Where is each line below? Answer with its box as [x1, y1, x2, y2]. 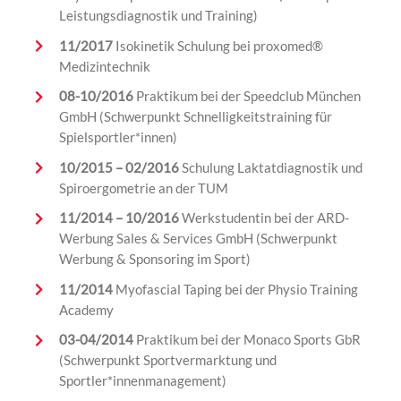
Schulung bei [174, 37, 253, 54]
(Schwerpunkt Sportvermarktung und [58, 352, 277, 369]
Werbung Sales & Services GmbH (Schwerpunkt [58, 230, 337, 247]
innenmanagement [112, 372, 222, 389]
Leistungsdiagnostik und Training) [58, 7, 260, 24]
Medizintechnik [58, 57, 150, 74]
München [303, 88, 361, 105]
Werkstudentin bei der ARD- [181, 209, 349, 226]
